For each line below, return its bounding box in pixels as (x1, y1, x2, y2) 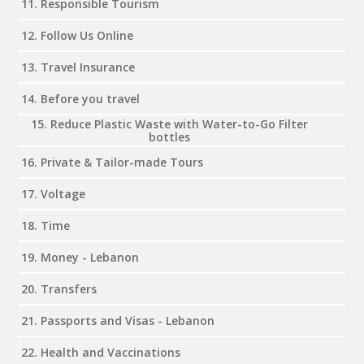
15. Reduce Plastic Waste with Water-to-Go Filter (30, 115, 308, 132)
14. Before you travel (21, 90, 140, 106)
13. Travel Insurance (21, 58, 135, 75)
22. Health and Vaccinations (21, 344, 180, 360)
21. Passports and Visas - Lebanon (21, 312, 214, 328)
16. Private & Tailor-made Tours (21, 154, 203, 170)
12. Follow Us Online (21, 27, 133, 43)
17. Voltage (21, 185, 85, 201)
